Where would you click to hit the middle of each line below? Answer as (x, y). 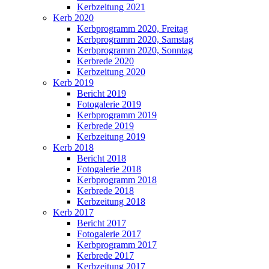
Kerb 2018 (73, 147)
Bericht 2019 (101, 93)
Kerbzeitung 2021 (111, 7)
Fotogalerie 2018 (109, 169)
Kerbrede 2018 (105, 190)
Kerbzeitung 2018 (111, 201)
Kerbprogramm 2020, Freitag (132, 28)
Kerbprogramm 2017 (117, 244)
